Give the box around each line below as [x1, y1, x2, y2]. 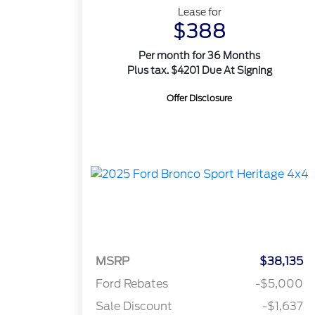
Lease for [177, 6, 221, 18]
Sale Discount [96, 300, 173, 314]
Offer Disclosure [167, 93, 233, 103]
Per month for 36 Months [139, 50, 261, 61]
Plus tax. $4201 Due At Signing [127, 65, 272, 76]
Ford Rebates [96, 277, 169, 291]
